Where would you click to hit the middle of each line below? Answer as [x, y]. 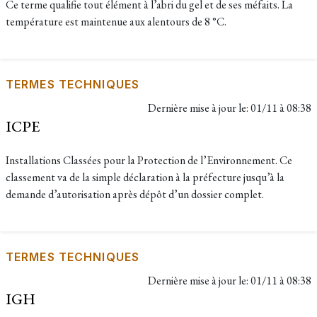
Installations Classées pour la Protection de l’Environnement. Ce [149, 160]
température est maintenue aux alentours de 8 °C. [116, 22]
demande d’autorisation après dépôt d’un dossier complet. [135, 194]
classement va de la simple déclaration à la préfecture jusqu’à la [145, 177]
